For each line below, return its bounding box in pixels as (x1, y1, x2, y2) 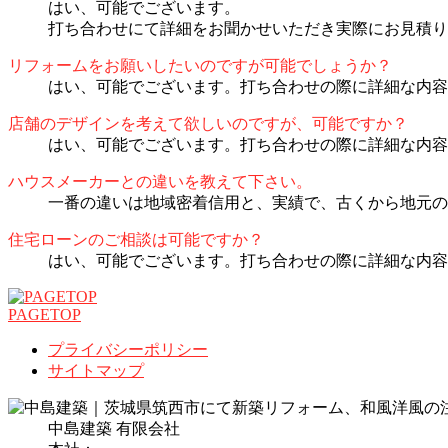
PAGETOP (8, 306, 81, 324)
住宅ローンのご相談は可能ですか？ (8, 231, 264, 249)
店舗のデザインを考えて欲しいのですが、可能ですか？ (8, 115, 408, 133)
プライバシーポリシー (48, 341, 208, 359)
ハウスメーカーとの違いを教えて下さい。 (8, 173, 312, 191)
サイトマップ (48, 362, 144, 380)
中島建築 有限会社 (48, 420, 180, 438)
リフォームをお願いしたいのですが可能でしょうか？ (8, 57, 392, 75)
